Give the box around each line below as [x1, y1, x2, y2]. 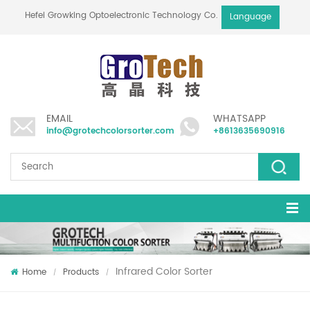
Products [63, 265, 99, 279]
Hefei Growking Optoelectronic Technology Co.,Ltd [29, 9, 236, 22]
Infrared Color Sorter [116, 263, 212, 280]
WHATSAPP [213, 111, 266, 127]
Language [230, 10, 271, 24]
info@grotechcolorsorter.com [46, 125, 174, 138]
